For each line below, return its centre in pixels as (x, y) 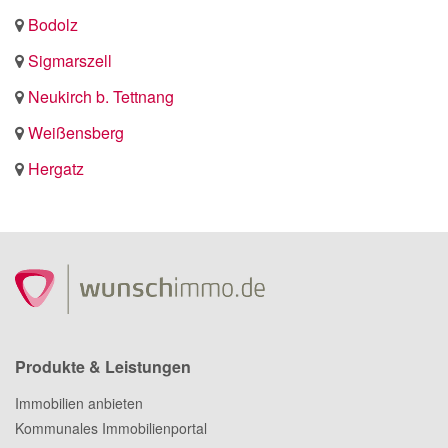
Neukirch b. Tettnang (101, 96)
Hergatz (56, 168)
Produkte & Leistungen (103, 366)
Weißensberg (76, 132)
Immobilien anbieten (79, 403)
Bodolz (53, 24)
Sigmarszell (70, 60)
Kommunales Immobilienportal (111, 428)
